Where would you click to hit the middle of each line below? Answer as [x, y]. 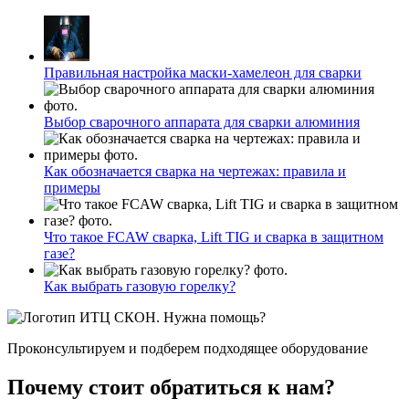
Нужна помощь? [215, 318]
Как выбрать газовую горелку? [140, 287]
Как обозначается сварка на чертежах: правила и [195, 172]
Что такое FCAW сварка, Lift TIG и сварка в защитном [214, 237]
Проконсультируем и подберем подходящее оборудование [188, 349]
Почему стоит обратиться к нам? [171, 388]
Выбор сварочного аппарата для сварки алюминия [202, 122]
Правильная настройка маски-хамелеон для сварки [203, 73]
